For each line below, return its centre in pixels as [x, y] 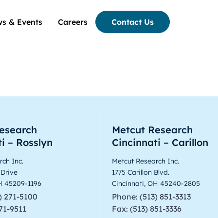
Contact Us [133, 22]
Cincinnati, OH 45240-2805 [156, 183]
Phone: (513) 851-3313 [152, 196]
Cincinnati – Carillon [160, 142]
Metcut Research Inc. [146, 161]
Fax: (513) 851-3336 [147, 209]
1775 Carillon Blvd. [141, 172]
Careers [73, 22]
